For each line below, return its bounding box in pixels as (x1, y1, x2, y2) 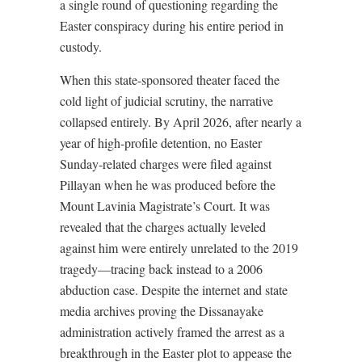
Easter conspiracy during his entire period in (60, 17, 284, 34)
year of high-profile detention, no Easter (60, 134, 262, 151)
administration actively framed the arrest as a (60, 323, 284, 340)
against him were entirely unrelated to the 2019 (60, 239, 298, 256)
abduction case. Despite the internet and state (60, 281, 288, 298)
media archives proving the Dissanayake (60, 302, 263, 319)
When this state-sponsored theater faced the (60, 71, 280, 88)
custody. (60, 38, 102, 55)
